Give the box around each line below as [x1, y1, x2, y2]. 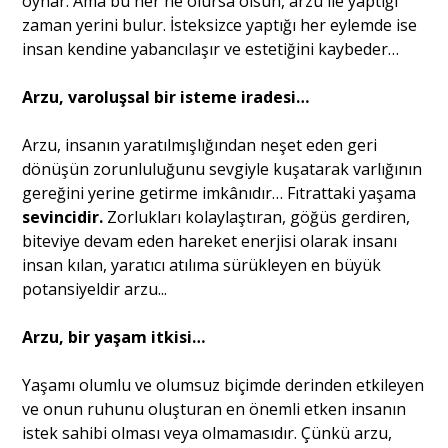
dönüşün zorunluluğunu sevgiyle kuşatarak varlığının [22, 157, 423, 180]
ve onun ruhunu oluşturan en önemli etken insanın [22, 397, 407, 420]
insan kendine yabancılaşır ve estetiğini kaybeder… [22, 37, 400, 60]
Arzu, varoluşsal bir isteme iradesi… [22, 85, 310, 108]
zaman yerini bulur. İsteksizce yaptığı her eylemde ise [22, 13, 418, 36]
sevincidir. [22, 205, 108, 228]
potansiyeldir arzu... [22, 277, 168, 300]
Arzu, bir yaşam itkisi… [22, 325, 206, 348]
